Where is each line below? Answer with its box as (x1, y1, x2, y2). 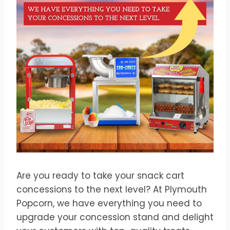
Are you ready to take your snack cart (16, 169, 184, 182)
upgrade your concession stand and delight (16, 210, 214, 223)
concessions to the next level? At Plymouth (16, 183, 207, 196)
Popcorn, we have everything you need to (16, 197, 202, 209)
